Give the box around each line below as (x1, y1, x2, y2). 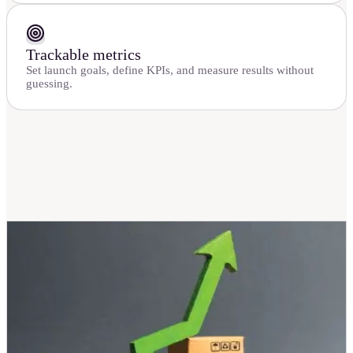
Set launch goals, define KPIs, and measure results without (26, 63, 314, 76)
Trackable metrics (26, 45, 141, 63)
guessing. (26, 76, 72, 90)
